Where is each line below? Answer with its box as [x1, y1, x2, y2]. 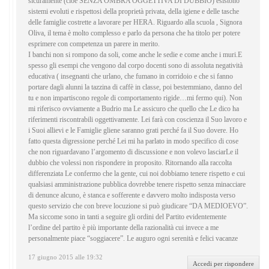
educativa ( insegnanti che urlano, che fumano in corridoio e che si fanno [28, 72, 233, 81]
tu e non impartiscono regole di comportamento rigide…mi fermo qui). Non [28, 94, 242, 103]
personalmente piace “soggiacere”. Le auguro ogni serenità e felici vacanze [28, 234, 238, 243]
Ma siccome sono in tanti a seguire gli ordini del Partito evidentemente [28, 213, 226, 222]
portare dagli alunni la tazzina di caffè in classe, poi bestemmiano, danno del [28, 83, 242, 92]
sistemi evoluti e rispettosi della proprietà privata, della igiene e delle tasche [28, 7, 239, 16]
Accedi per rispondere [193, 260, 254, 268]
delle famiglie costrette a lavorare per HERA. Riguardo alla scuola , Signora [28, 18, 242, 27]
